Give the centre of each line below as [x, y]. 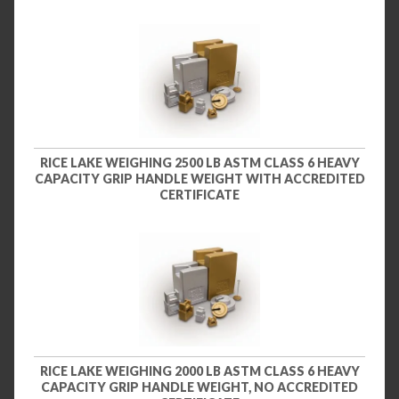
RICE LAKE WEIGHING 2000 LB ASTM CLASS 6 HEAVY [199, 371]
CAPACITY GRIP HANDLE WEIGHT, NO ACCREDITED [199, 387]
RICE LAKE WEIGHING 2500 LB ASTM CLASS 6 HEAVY [199, 162]
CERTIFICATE [199, 194]
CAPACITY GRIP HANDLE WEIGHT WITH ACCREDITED [199, 178]
